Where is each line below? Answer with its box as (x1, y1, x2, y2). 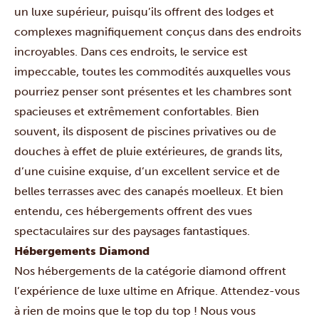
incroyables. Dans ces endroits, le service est (14, 45, 248, 58)
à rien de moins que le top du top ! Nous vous (14, 304, 256, 318)
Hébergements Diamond (14, 244, 150, 258)
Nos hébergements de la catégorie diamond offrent (14, 264, 286, 278)
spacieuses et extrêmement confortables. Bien (14, 105, 259, 118)
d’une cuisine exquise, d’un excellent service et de (14, 164, 280, 178)
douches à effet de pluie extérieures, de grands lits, (14, 145, 283, 158)
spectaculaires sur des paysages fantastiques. (14, 224, 250, 238)
